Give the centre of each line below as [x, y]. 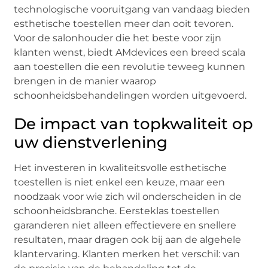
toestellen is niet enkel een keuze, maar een [120, 182]
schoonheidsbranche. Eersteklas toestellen [117, 211]
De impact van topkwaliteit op [134, 124]
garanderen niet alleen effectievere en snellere [125, 225]
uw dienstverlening [91, 142]
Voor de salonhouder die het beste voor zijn [118, 38]
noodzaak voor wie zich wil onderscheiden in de [128, 196]
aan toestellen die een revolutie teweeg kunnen [130, 66]
